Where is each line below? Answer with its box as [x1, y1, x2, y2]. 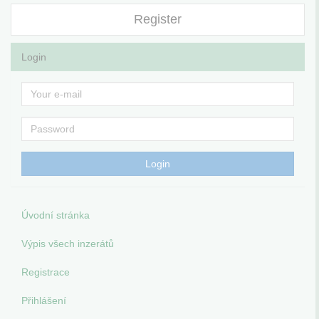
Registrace [21, 266, 70, 278]
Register [134, 12, 182, 27]
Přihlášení [21, 295, 66, 307]
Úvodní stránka [21, 209, 90, 221]
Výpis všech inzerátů [21, 238, 114, 250]
